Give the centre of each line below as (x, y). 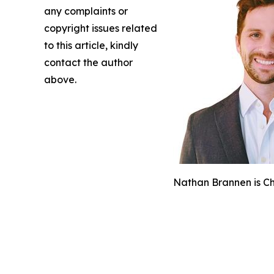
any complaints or (86, 11)
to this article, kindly (91, 45)
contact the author (88, 62)
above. (60, 79)
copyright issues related (101, 28)
